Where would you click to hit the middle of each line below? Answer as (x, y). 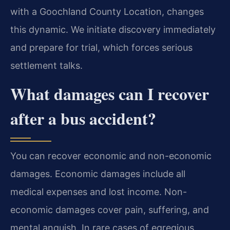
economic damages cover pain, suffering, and (110, 210)
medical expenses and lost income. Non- (99, 192)
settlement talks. (46, 65)
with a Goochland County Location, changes (107, 11)
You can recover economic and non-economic (111, 156)
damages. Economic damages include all (98, 174)
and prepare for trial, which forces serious (101, 47)
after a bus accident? (83, 119)
